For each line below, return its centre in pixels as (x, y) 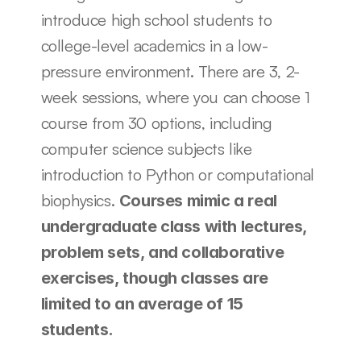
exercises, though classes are (154, 278)
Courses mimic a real (198, 201)
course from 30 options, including (156, 123)
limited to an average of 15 (142, 304)
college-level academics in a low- (154, 46)
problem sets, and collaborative (162, 253)
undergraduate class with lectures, (174, 227)
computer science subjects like (146, 149)
